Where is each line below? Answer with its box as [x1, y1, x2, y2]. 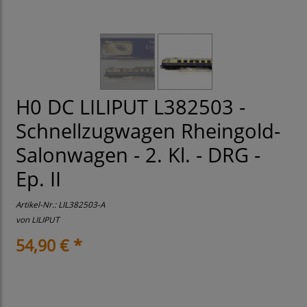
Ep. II [16, 165, 61, 193]
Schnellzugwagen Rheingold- [16, 117, 280, 145]
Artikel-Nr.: [16, 199, 58, 210]
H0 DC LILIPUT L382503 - [16, 93, 245, 121]
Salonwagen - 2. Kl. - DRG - [16, 141, 260, 169]
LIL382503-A [58, 199, 105, 210]
